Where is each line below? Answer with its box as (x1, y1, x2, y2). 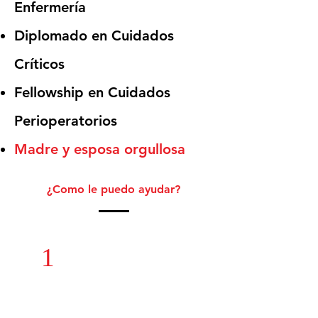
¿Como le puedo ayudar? (47, 182, 180, 196)
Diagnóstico (59, 250, 124, 264)
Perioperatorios (14, 112, 117, 129)
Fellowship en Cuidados (14, 84, 170, 101)
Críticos (14, 55, 65, 72)
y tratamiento (128, 250, 200, 264)
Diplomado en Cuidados (14, 27, 174, 44)
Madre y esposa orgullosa (14, 141, 185, 158)
